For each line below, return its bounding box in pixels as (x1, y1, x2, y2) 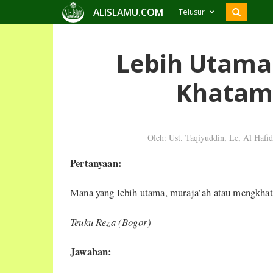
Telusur (179, 7, 205, 17)
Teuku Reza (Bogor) (70, 214, 152, 229)
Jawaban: (70, 244, 112, 260)
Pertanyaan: (70, 155, 122, 171)
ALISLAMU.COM (93, 5, 163, 19)
